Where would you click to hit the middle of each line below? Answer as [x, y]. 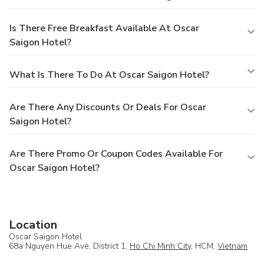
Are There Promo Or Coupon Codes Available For [116, 154]
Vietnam [232, 246]
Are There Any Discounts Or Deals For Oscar [108, 108]
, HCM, [204, 246]
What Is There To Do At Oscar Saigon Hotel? [109, 75]
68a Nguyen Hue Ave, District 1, [69, 246]
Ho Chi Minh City [160, 246]
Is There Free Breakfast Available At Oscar [104, 29]
